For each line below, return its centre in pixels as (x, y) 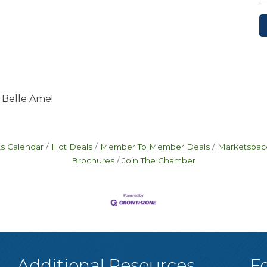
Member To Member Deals (155, 147)
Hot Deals (72, 147)
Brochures (93, 160)
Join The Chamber (159, 160)
